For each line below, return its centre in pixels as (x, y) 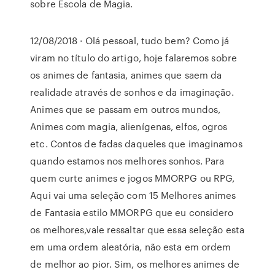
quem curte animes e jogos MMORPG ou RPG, (133, 178)
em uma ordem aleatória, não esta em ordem (131, 247)
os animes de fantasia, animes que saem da (126, 75)
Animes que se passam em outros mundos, (126, 109)
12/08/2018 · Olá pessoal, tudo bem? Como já (130, 41)
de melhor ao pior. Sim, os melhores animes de (135, 264)
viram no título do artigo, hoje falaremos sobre (134, 58)
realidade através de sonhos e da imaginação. (132, 92)
